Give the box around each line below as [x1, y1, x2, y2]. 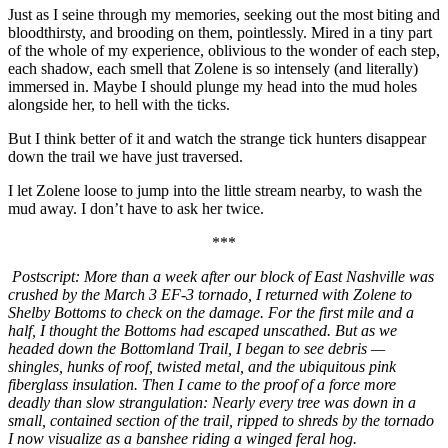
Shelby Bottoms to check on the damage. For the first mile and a [8, 303, 414, 321]
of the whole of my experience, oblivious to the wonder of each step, [8, 41, 440, 59]
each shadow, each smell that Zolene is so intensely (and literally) [8, 59, 418, 77]
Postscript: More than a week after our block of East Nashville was [12, 267, 434, 285]
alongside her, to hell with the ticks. [8, 95, 230, 113]
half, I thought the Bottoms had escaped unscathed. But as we [8, 321, 397, 339]
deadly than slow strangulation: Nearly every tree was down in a [8, 393, 416, 411]
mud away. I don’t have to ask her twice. [8, 199, 264, 217]
